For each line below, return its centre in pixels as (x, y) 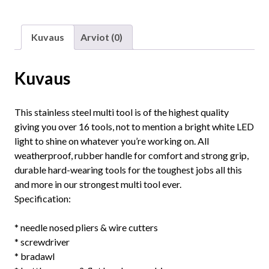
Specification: (43, 199)
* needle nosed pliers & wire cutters (86, 228)
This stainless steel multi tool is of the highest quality (122, 112)
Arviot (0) (101, 37)
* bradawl (35, 256)
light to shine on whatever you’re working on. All (112, 141)
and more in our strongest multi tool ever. (98, 184)
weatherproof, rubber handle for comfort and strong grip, (131, 156)
